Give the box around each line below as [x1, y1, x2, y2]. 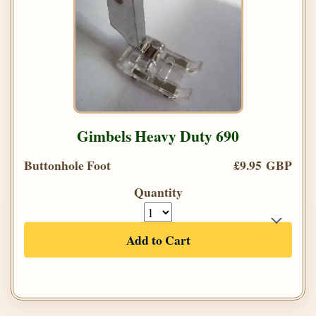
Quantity [133, 183, 183, 202]
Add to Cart [126, 231, 190, 250]
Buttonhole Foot [24, 156, 111, 175]
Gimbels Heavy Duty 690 [77, 125, 239, 147]
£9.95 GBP [233, 156, 292, 175]
